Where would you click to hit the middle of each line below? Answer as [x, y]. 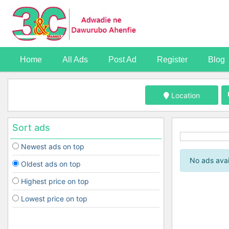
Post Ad [122, 60]
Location [185, 95]
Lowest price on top [54, 198]
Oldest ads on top [51, 164]
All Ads [75, 60]
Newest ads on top [53, 146]
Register [172, 60]
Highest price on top [55, 181]
